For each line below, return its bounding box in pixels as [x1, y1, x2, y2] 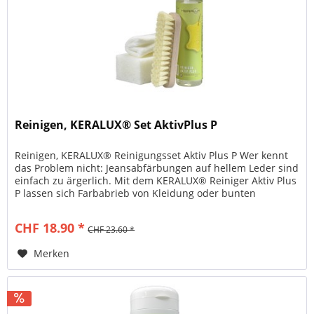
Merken [34, 246, 70, 260]
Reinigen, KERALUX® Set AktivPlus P [15, 116, 218, 132]
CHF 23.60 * [88, 223, 135, 235]
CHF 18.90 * [15, 219, 86, 236]
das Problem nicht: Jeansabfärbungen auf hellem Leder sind [15, 161, 299, 175]
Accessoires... [15, 198, 78, 212]
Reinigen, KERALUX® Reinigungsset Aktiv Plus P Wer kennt [15, 148, 289, 162]
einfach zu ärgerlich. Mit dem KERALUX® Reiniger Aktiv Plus [15, 173, 297, 187]
